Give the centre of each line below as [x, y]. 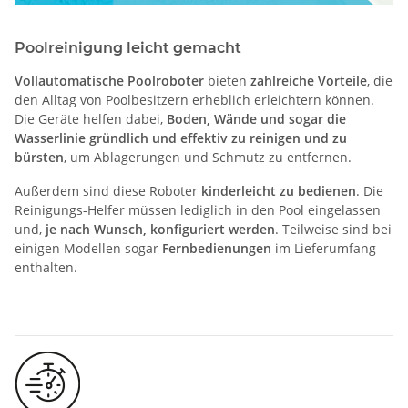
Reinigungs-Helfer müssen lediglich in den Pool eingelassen [198, 209]
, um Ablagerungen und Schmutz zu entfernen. [208, 157]
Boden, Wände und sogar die [256, 118]
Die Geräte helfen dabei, [91, 118]
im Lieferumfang [324, 248]
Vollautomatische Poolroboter [109, 80]
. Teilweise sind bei [333, 229]
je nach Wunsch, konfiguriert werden [160, 229]
